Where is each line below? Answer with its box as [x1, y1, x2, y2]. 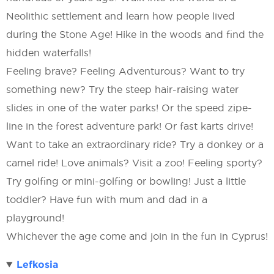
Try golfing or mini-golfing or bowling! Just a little [6, 176, 246, 187]
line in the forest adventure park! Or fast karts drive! [6, 120, 253, 131]
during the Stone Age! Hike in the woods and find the [6, 29, 264, 40]
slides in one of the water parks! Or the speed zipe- [6, 102, 252, 113]
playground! [6, 212, 64, 223]
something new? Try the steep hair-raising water [6, 84, 239, 95]
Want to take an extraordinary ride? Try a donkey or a [6, 139, 264, 150]
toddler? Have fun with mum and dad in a [6, 194, 207, 205]
